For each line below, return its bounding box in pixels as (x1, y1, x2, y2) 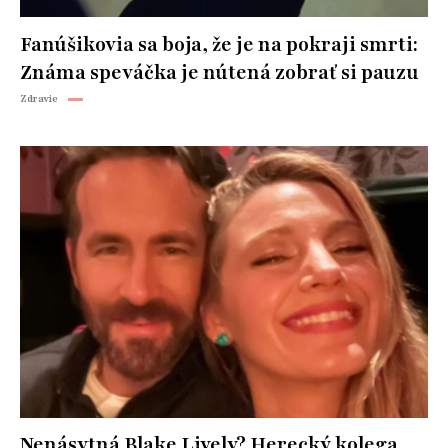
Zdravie (20, 90, 58, 106)
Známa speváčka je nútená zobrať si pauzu (20, 59, 419, 86)
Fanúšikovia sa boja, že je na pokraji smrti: (20, 31, 418, 58)
